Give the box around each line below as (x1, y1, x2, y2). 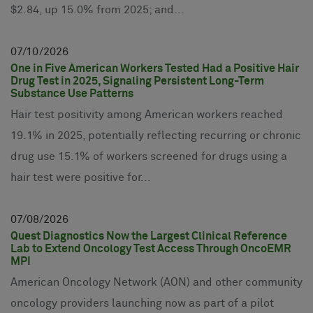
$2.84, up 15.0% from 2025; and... (10, 4, 184, 15)
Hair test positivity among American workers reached (10, 109, 283, 120)
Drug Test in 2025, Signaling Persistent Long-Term (10, 75, 264, 87)
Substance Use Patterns (10, 88, 133, 99)
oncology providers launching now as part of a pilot (10, 298, 274, 309)
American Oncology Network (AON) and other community (10, 277, 303, 288)
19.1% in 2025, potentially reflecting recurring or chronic (10, 130, 301, 141)
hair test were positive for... (10, 172, 151, 183)
